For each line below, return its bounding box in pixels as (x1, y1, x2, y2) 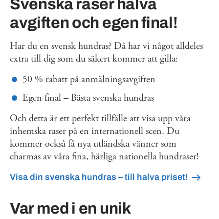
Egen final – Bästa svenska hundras (22, 91, 154, 104)
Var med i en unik (10, 199, 131, 217)
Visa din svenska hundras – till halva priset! (10, 172, 188, 182)
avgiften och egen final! (10, 14, 178, 31)
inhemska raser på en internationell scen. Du (10, 125, 179, 137)
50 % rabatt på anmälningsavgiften (22, 73, 155, 86)
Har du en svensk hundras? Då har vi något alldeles (10, 40, 203, 52)
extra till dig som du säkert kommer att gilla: (10, 52, 178, 65)
